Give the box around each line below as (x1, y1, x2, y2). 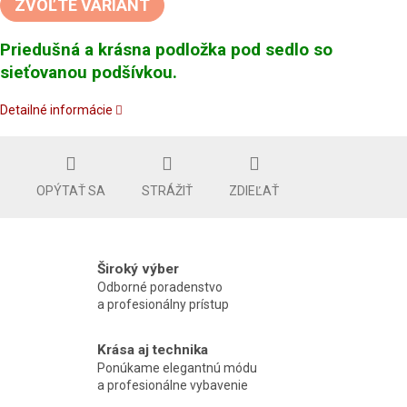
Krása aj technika (97, 341, 209, 358)
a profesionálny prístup (97, 297, 230, 313)
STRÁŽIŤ (142, 184, 193, 199)
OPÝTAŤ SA (36, 184, 105, 199)
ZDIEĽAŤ (229, 184, 279, 199)
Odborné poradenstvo (97, 280, 223, 295)
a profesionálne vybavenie (97, 377, 249, 392)
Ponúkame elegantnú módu (97, 360, 258, 375)
